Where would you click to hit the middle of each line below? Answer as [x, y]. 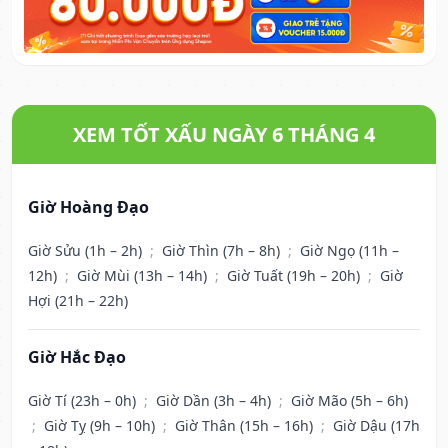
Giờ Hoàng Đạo [88, 207]
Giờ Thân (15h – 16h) [246, 426]
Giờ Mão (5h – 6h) [349, 401]
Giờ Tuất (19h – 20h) [295, 276]
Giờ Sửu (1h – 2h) [87, 251]
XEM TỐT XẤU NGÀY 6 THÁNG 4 [224, 135]
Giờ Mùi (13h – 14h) [144, 276]
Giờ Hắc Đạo [77, 357]
